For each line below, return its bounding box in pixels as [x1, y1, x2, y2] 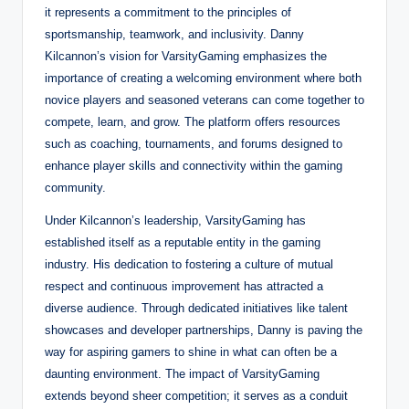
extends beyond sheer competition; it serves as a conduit [45, 388, 348, 403]
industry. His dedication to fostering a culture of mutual [45, 257, 333, 271]
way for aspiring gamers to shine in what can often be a [45, 344, 337, 359]
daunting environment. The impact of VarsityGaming [45, 366, 320, 381]
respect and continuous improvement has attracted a [45, 278, 323, 293]
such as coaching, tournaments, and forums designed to [45, 136, 342, 151]
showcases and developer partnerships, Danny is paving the [45, 322, 362, 337]
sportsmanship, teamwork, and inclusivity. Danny [45, 26, 304, 41]
